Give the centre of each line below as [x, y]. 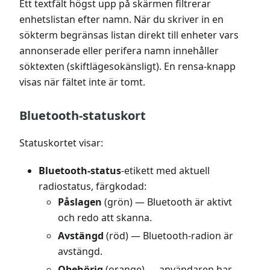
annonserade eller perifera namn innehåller [119, 50]
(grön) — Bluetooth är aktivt [167, 202]
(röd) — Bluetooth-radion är [168, 235]
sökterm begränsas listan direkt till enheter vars [129, 35]
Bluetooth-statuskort [83, 115]
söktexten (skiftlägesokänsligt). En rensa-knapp [127, 66]
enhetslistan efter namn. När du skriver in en [121, 19]
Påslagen [80, 202]
